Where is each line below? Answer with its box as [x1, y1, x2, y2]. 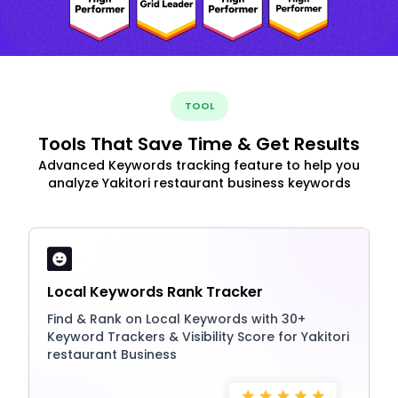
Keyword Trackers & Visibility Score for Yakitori [47, 327, 349, 346]
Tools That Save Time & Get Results [38, 131, 360, 156]
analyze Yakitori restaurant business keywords [47, 173, 351, 192]
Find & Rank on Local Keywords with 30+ [47, 309, 306, 328]
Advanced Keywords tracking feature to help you [38, 155, 360, 174]
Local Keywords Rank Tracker [47, 281, 263, 302]
